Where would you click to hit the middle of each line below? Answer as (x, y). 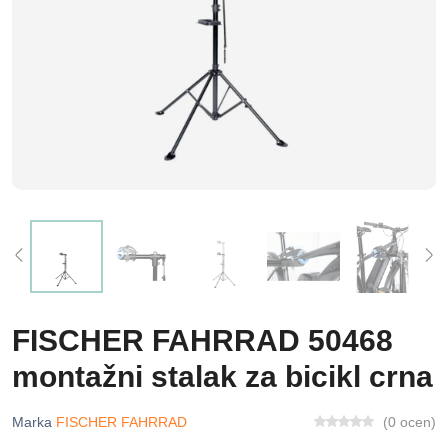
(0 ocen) (409, 422)
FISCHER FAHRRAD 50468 (202, 340)
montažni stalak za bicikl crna (222, 376)
